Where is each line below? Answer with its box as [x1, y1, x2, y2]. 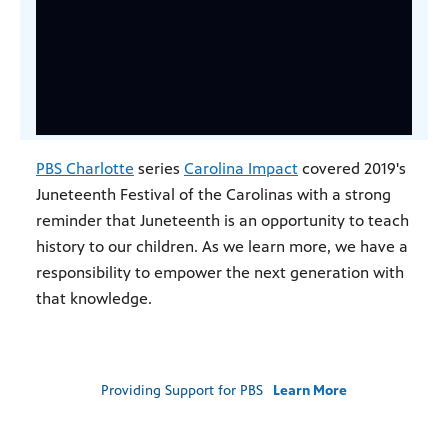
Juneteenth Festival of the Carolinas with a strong [36, 184, 391, 204]
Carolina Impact [184, 158, 298, 178]
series [134, 158, 184, 178]
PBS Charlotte [36, 158, 134, 178]
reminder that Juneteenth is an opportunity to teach [36, 210, 409, 230]
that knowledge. [36, 288, 152, 308]
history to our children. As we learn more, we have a [36, 236, 408, 256]
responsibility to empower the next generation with [36, 262, 404, 282]
